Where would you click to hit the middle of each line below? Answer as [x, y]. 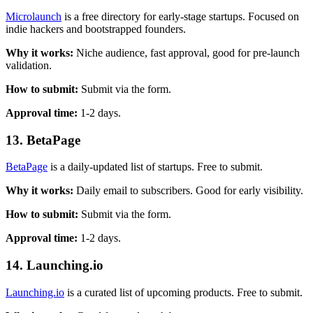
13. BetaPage [43, 140]
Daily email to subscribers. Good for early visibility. [188, 191]
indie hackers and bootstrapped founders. [96, 29]
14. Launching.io [54, 265]
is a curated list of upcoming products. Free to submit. [183, 292]
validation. [29, 65]
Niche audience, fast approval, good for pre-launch [187, 52]
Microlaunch [34, 16]
